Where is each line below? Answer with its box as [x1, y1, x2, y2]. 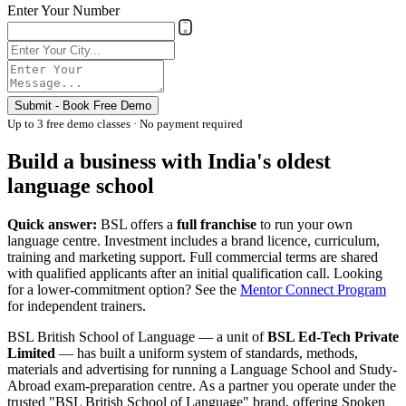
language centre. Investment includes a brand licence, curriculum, [7, 232, 380, 248]
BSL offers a [97, 216, 177, 232]
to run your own [256, 216, 353, 232]
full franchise [177, 216, 256, 232]
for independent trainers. [7, 297, 146, 314]
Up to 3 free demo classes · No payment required [7, 116, 243, 130]
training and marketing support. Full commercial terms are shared [7, 248, 378, 265]
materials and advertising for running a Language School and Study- [7, 361, 397, 377]
